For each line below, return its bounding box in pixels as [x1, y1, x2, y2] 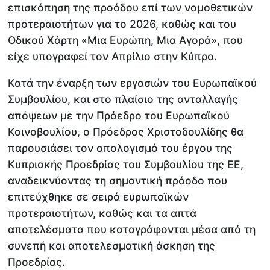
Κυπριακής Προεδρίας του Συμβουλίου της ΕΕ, [8, 158, 244, 171]
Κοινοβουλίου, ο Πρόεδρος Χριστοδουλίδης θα [8, 125, 244, 139]
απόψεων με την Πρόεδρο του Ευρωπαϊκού [8, 109, 230, 122]
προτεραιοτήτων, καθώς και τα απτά [8, 207, 197, 220]
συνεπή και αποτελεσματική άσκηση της [8, 239, 216, 253]
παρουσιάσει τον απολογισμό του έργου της [8, 142, 233, 155]
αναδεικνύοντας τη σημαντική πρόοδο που [8, 174, 228, 187]
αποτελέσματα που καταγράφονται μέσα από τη [8, 223, 256, 236]
